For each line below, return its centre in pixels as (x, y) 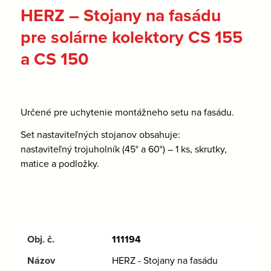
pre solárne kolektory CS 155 (131, 37)
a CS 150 (54, 59)
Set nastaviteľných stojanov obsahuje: (100, 135)
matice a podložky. (60, 164)
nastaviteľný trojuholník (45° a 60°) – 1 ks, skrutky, (123, 149)
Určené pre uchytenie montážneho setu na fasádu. (127, 112)
